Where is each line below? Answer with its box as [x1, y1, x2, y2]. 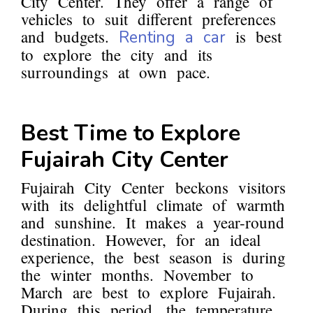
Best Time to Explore [21, 118, 240, 149]
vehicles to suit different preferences [21, 8, 276, 30]
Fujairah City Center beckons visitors [21, 177, 286, 198]
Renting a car [119, 27, 226, 49]
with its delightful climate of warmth [21, 194, 285, 216]
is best [226, 26, 282, 48]
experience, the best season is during [21, 247, 286, 268]
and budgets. [21, 26, 119, 48]
